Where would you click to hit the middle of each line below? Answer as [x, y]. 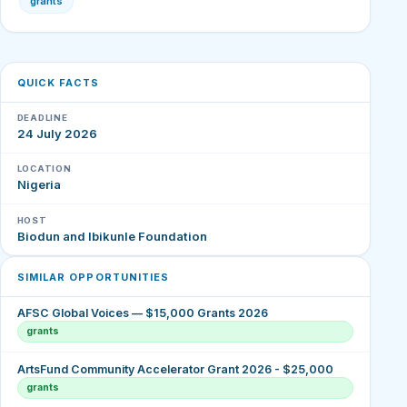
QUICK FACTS [58, 82]
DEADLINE [42, 118]
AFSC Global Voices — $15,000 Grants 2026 [142, 313]
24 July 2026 [57, 134]
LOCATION [44, 169]
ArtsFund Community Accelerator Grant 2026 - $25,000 [175, 369]
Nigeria [39, 185]
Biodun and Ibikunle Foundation [112, 236]
